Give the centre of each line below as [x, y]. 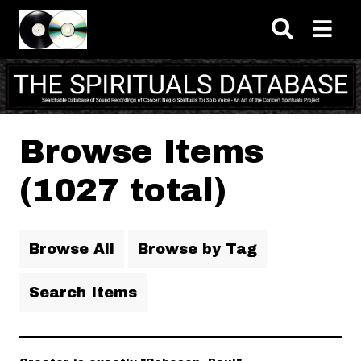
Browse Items [141, 151]
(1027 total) [123, 190]
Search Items [83, 292]
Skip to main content [180, 15]
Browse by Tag [197, 249]
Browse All [72, 249]
